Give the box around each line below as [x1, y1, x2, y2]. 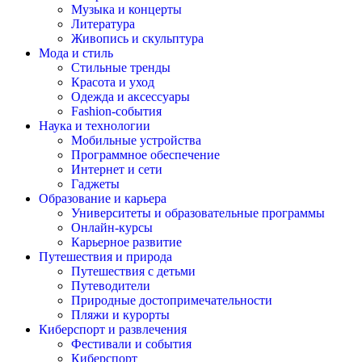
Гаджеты [71, 177, 120, 192]
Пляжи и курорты [71, 308, 170, 322]
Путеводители [71, 279, 150, 293]
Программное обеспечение [71, 148, 220, 162]
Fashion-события [71, 104, 162, 119]
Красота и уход [71, 75, 154, 90]
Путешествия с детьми [71, 264, 196, 279]
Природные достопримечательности [71, 293, 272, 308]
